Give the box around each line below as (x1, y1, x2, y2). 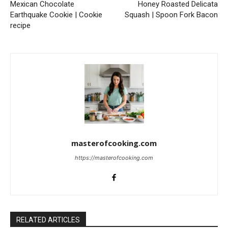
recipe (10, 21, 31, 31)
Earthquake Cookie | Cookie (10, 10, 102, 20)
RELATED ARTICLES (16, 216, 80, 224)
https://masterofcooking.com (75, 154, 153, 162)
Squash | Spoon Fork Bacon (124, 10, 218, 20)
